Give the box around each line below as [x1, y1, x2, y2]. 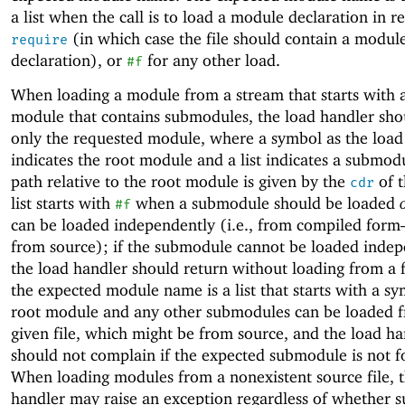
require [11, 31, 68, 48]
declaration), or [11, 50, 127, 70]
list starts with [11, 193, 115, 212]
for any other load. [143, 50, 280, 70]
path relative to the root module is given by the [11, 171, 350, 191]
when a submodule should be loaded [131, 193, 400, 212]
